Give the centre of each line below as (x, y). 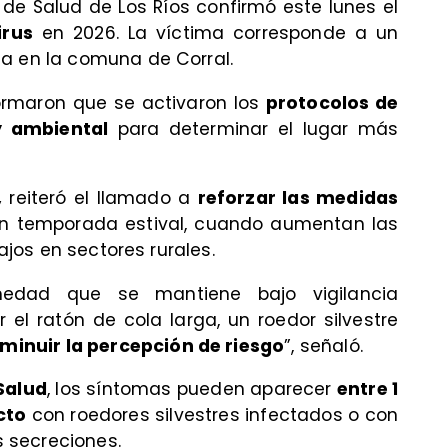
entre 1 (367, 388)
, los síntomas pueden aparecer (191, 388)
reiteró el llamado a (100, 198)
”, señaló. (323, 345)
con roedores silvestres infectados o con (212, 414)
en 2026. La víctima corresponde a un (215, 33)
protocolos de (332, 102)
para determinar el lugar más (253, 128)
